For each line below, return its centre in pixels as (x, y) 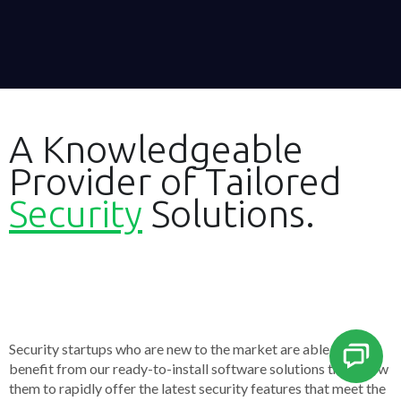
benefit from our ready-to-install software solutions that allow (199, 368)
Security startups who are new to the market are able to (177, 349)
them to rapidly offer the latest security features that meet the (197, 388)
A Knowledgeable (156, 149)
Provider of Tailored (175, 181)
